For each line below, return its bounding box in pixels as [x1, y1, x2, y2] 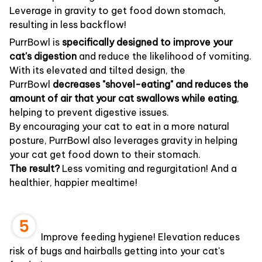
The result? [9, 163, 62, 175]
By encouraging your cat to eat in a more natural [9, 120, 229, 133]
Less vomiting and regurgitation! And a [62, 163, 237, 175]
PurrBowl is [9, 36, 62, 49]
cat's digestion [9, 50, 79, 63]
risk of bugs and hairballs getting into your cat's [9, 245, 225, 257]
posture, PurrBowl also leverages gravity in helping [9, 135, 237, 147]
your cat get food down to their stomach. [9, 149, 201, 161]
